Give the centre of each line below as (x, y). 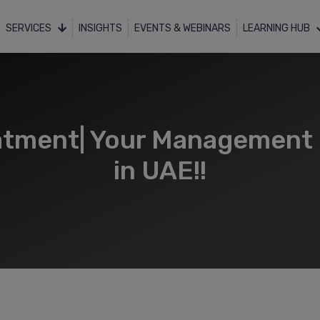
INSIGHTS (100, 28)
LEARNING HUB (277, 28)
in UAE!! (160, 170)
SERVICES (29, 28)
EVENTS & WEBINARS (182, 28)
